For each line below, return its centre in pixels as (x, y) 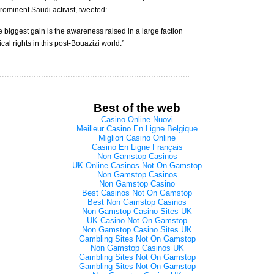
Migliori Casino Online (137, 138)
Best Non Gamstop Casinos (137, 202)
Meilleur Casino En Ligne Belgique (137, 129)
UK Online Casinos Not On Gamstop (137, 165)
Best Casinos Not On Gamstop (137, 193)
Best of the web (137, 108)
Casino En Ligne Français (137, 147)
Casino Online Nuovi (137, 120)
